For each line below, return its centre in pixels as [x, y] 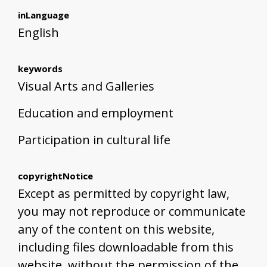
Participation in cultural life [94, 140]
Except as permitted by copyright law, [124, 194]
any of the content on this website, [116, 229]
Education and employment [96, 113]
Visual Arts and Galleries [86, 86]
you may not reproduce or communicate [132, 212]
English [38, 33]
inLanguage [44, 15]
